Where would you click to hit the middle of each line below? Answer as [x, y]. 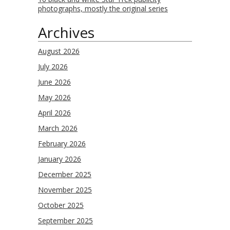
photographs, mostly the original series [103, 8]
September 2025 [65, 221]
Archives [66, 32]
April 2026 [54, 113]
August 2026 [59, 51]
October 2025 [61, 205]
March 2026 [58, 128]
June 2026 [54, 82]
